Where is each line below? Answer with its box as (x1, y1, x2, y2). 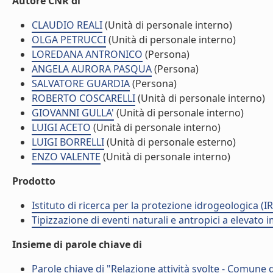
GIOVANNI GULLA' (32, 106, 114, 119)
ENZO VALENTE (32, 150, 101, 163)
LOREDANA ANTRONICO (32, 48, 143, 61)
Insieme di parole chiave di (12, 238, 142, 251)
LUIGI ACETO (32, 121, 91, 134)
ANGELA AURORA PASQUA (32, 62, 152, 76)
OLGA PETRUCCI (32, 33, 106, 46)
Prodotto (12, 174, 55, 188)
